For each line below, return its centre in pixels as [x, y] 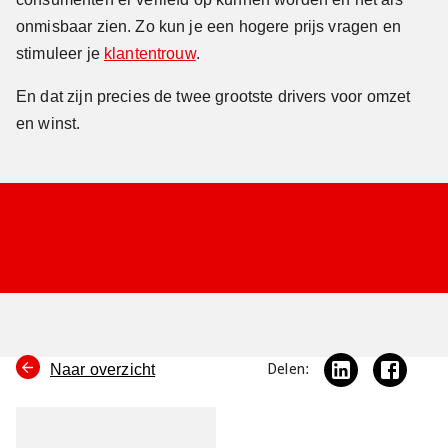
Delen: [288, 369]
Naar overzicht [103, 369]
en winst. [48, 123]
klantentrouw [149, 53]
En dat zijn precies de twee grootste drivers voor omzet [213, 96]
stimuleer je [60, 53]
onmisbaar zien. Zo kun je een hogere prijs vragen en [208, 26]
